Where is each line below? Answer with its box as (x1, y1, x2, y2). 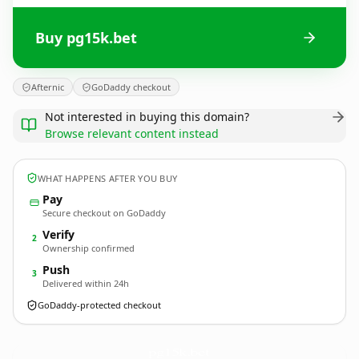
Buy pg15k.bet (35, 27, 137, 47)
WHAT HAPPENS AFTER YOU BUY (38, 171, 178, 184)
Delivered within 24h (42, 277, 129, 289)
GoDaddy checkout (91, 81, 171, 93)
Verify (42, 227, 75, 242)
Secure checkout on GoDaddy (42, 207, 166, 219)
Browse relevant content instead (45, 126, 219, 141)
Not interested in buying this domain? (45, 109, 249, 124)
